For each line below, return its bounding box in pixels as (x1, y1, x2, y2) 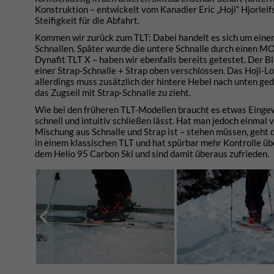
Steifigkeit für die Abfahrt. (35, 15, 139, 26)
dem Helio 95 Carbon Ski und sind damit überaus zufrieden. (35, 148, 269, 160)
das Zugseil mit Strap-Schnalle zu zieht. (35, 87, 191, 98)
